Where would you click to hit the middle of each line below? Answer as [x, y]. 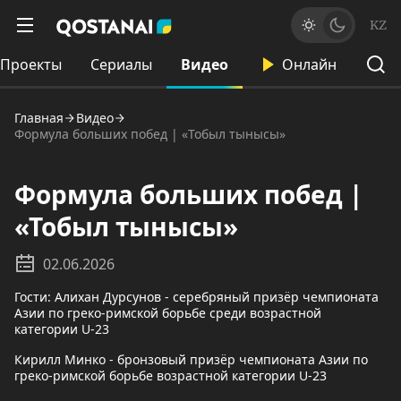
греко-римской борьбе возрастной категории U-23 [171, 375]
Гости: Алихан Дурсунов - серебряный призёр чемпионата [196, 297]
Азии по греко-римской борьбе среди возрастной [168, 313]
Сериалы [121, 64]
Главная [39, 118]
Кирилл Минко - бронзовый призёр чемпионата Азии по [191, 359]
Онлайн [309, 64]
